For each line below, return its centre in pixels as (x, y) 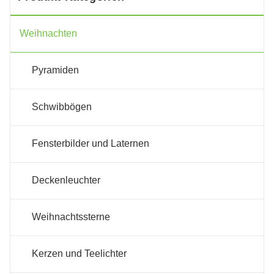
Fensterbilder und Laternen (91, 144)
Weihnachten (48, 34)
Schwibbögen (62, 107)
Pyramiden (55, 70)
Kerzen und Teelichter (79, 254)
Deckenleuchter (66, 180)
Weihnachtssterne (71, 217)
